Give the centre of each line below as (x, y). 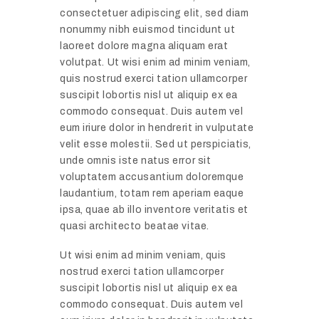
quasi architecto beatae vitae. (135, 226)
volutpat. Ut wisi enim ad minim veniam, (155, 63)
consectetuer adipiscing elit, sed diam (155, 14)
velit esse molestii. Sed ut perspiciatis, (156, 145)
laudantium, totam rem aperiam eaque (152, 194)
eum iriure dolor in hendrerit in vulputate (157, 128)
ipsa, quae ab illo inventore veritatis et (154, 210)
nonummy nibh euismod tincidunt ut (148, 30)
